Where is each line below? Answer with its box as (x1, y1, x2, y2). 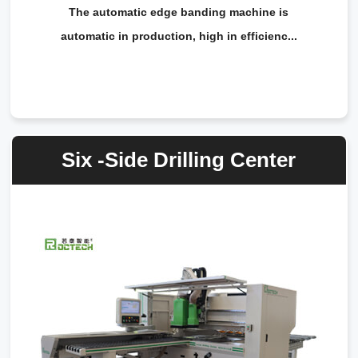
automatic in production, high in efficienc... (60, 29, 297, 42)
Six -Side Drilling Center (62, 147, 296, 172)
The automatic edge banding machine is (69, 5, 289, 18)
